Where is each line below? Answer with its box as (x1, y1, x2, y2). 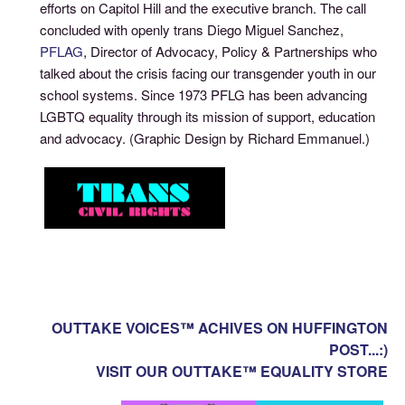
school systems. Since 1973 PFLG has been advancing (40, 84, 368, 104)
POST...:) (329, 338, 389, 360)
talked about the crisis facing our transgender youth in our (40, 62, 377, 82)
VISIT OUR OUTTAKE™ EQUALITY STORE (96, 360, 389, 381)
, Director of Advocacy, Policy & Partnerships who (83, 41, 378, 61)
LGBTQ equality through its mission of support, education (40, 106, 376, 126)
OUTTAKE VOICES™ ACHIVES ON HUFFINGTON (52, 316, 389, 338)
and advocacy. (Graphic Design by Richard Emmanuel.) (40, 127, 371, 147)
